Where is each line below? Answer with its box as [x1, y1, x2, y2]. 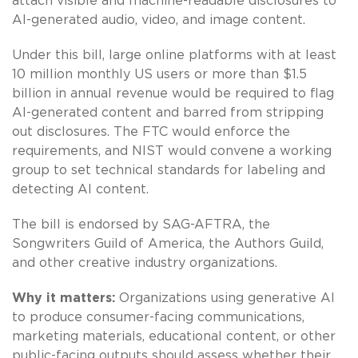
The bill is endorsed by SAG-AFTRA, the [12, 217, 270, 231]
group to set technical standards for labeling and [12, 163, 325, 177]
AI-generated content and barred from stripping [12, 105, 324, 119]
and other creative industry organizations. [12, 256, 277, 269]
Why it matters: [12, 291, 115, 304]
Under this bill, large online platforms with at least [12, 48, 336, 62]
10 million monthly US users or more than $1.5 [12, 67, 307, 81]
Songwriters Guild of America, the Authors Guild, [12, 237, 324, 250]
